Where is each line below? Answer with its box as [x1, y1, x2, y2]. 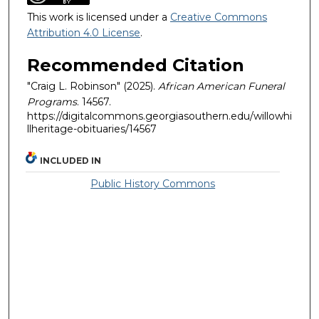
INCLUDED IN [40, 155, 102, 166]
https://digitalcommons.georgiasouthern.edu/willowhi [27, 110, 292, 123]
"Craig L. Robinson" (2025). [27, 80, 158, 93]
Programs [27, 95, 77, 109]
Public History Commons [90, 177, 216, 190]
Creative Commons [170, 10, 267, 23]
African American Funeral [158, 80, 285, 93]
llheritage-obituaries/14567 [27, 122, 157, 136]
